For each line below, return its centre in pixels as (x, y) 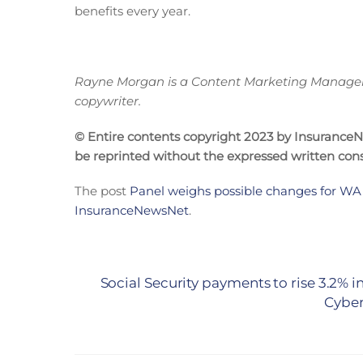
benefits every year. (132, 11)
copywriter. (108, 101)
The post (102, 191)
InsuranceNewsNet (132, 211)
